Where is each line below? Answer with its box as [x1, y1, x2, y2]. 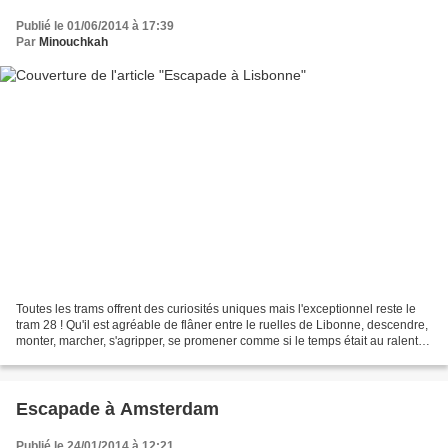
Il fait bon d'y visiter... [16, 350, 126, 365]
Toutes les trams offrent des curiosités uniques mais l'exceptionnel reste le [16, 302, 416, 317]
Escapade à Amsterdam [16, 399, 219, 420]
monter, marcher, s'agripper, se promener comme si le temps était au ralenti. [16, 334, 424, 349]
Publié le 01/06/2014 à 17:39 [16, 18, 174, 33]
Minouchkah [39, 34, 108, 49]
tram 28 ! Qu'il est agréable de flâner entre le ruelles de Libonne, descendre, [16, 318, 428, 333]
